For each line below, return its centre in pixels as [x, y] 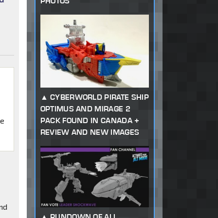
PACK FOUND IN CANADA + [90, 120]
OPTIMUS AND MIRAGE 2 [85, 109]
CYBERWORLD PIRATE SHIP [99, 97]
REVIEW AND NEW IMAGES [90, 132]
